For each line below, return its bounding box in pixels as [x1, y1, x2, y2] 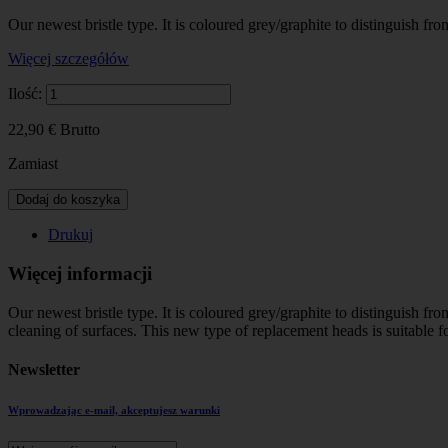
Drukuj [48, 226, 93, 244]
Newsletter [8, 360, 80, 378]
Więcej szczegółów [8, 50, 129, 68]
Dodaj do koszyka [16, 192, 120, 208]
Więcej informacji [8, 262, 152, 284]
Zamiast [8, 155, 58, 173]
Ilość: [8, 85, 42, 103]
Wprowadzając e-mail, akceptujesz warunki [8, 403, 220, 416]
